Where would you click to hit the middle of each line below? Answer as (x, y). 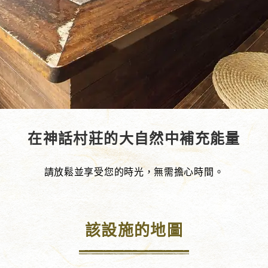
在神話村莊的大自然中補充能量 (134, 139)
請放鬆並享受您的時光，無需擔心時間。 (134, 172)
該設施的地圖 (134, 231)
